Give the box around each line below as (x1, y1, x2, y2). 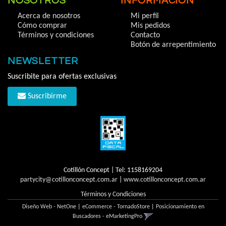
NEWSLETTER (8, 56, 78, 66)
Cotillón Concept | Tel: (64, 166, 127, 175)
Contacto (131, 31, 160, 39)
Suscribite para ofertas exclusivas (8, 73, 117, 81)
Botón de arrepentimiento (131, 41, 216, 49)
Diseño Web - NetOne (22, 204, 76, 210)
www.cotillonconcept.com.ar (124, 176, 206, 184)
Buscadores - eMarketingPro (73, 213, 142, 220)
